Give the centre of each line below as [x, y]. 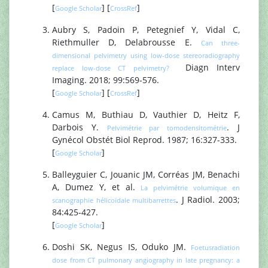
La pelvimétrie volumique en [190, 188]
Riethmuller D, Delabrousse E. [127, 42]
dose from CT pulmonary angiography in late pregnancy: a [146, 260]
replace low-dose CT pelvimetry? [111, 68]
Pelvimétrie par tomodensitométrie [167, 128]
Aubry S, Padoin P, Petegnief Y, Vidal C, [146, 30]
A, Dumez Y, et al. [97, 187]
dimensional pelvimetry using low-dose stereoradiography [146, 56]
